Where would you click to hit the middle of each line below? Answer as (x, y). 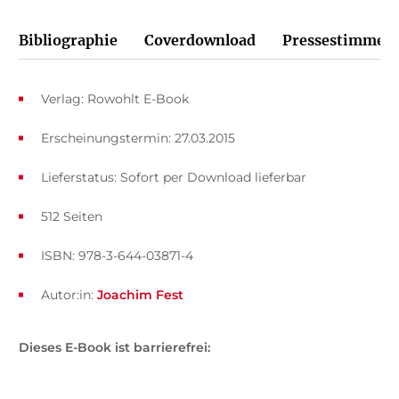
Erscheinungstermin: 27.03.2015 (138, 138)
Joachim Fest (140, 294)
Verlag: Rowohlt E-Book (114, 98)
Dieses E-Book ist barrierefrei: (114, 347)
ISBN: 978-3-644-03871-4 (117, 255)
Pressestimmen (338, 40)
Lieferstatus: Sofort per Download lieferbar (173, 177)
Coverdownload (199, 40)
